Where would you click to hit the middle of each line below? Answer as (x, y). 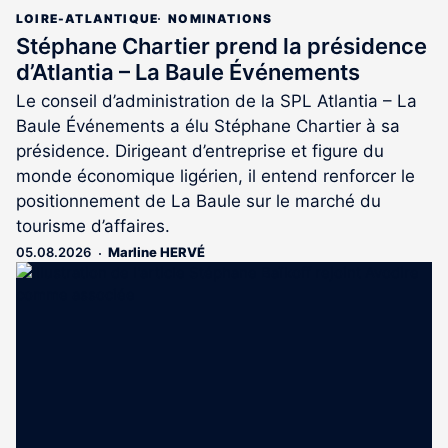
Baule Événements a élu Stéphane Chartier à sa (208, 126)
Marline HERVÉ (156, 252)
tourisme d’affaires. (93, 226)
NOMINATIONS (220, 19)
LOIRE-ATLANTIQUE (87, 19)
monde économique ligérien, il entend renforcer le (215, 176)
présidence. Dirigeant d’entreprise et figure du (200, 151)
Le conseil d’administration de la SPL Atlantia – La (216, 101)
